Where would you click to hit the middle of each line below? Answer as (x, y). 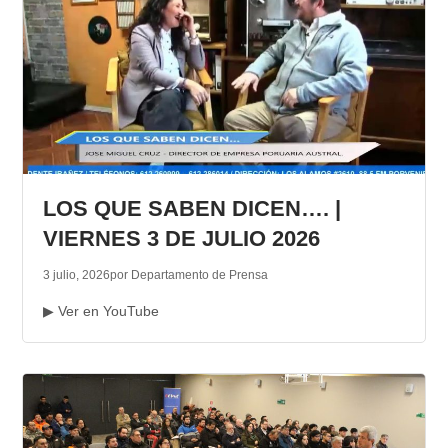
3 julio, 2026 (76, 275)
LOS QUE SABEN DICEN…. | (191, 209)
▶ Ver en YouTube (100, 311)
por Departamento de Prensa (188, 275)
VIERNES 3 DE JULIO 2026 (181, 239)
